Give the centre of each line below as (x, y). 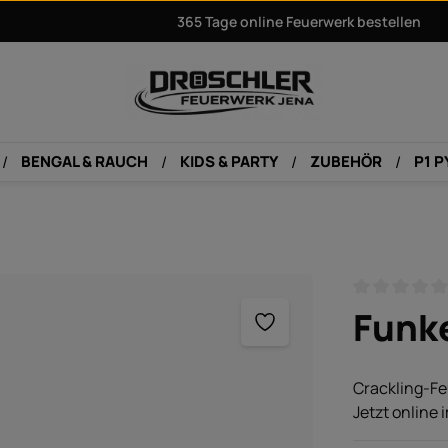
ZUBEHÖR (345, 161)
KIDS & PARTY (228, 161)
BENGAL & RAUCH (84, 161)
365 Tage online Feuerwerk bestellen (299, 21)
